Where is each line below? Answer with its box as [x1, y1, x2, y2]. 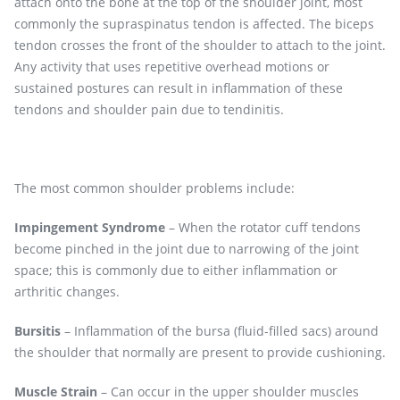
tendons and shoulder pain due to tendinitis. [13, 101, 284, 119]
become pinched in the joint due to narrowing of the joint [13, 240, 359, 258]
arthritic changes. [13, 283, 120, 301]
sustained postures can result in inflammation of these [13, 79, 343, 97]
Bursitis [13, 322, 61, 340]
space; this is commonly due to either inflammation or [13, 262, 337, 279]
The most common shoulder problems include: [13, 179, 295, 197]
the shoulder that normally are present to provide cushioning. [13, 344, 386, 362]
